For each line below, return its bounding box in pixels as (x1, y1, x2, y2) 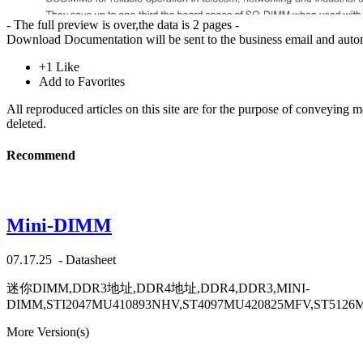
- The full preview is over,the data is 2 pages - (6, 17, 239, 32)
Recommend (6, 148, 75, 163)
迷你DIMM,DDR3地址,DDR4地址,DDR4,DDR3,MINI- (6, 281, 310, 296)
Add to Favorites (39, 74, 125, 88)
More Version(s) (6, 325, 89, 340)
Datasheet (66, 253, 116, 267)
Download (6, 32, 61, 46)
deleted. (6, 116, 46, 130)
